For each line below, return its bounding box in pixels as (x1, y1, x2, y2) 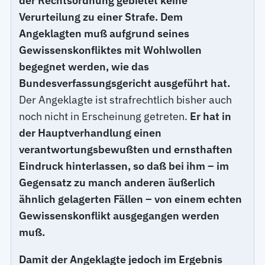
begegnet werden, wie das (19, 60, 150, 74)
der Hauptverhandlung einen (19, 126, 162, 140)
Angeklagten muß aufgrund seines (19, 27, 190, 41)
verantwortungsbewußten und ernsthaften (19, 143, 233, 157)
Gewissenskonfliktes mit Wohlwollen (19, 43, 202, 57)
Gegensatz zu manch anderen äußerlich (19, 176, 216, 190)
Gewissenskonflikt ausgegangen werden (19, 209, 220, 223)
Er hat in (190, 109, 232, 124)
